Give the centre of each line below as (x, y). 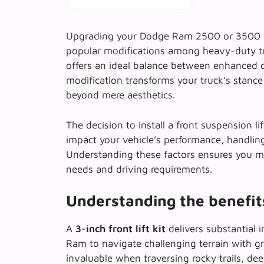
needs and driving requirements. (139, 169)
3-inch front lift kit (121, 229)
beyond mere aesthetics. (121, 95)
